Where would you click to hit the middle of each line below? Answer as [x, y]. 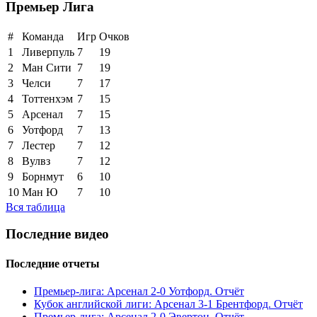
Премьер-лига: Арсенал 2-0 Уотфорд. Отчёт [139, 291]
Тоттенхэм [47, 98]
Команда [43, 36]
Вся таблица [35, 207]
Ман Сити [47, 67]
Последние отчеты [53, 263]
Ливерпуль [48, 52]
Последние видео [57, 234]
